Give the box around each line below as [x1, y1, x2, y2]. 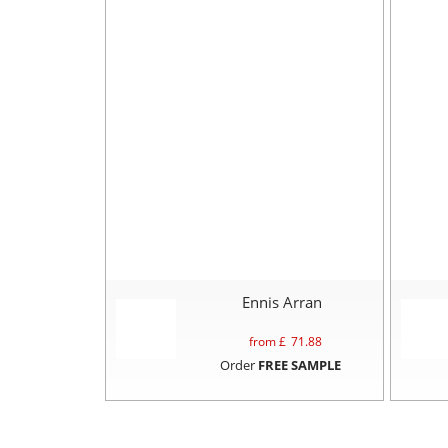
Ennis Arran [241, 291, 322, 312]
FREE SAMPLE [257, 355, 341, 374]
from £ [248, 332, 286, 350]
